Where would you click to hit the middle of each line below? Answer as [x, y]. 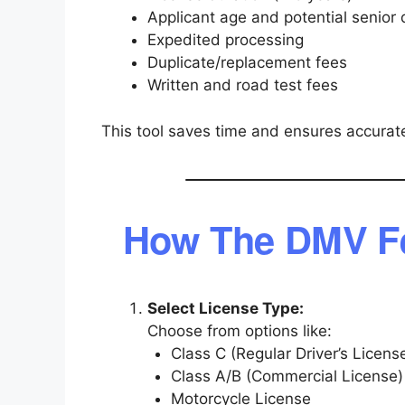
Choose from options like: [240, 330]
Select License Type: [226, 308]
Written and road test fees [243, 85]
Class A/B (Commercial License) [287, 376]
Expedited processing [226, 40]
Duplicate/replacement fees [247, 63]
